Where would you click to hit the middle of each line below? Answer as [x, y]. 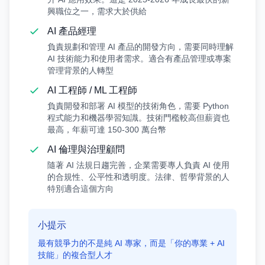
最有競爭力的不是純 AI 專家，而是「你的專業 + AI [131, 243]
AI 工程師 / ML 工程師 [92, 90]
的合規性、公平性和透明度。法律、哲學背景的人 [138, 177]
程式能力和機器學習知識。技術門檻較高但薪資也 [138, 118]
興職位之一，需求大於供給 [97, 11]
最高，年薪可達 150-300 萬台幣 [107, 130]
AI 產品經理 [72, 31]
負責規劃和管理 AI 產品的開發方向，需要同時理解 [140, 47]
